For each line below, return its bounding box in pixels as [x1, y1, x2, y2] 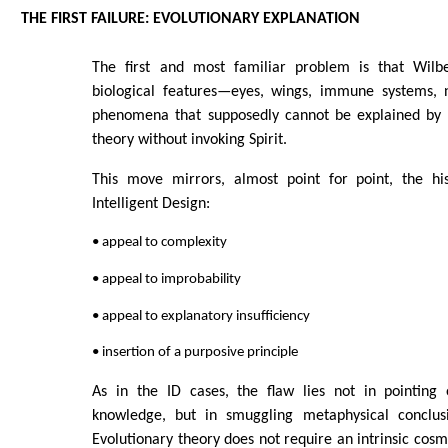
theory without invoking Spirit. [92, 132, 288, 149]
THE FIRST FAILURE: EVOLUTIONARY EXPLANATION [20, 11, 360, 28]
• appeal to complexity [92, 235, 228, 251]
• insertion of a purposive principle [92, 345, 299, 361]
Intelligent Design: [92, 196, 211, 213]
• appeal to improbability [92, 271, 242, 287]
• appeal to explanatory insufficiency [92, 308, 311, 324]
